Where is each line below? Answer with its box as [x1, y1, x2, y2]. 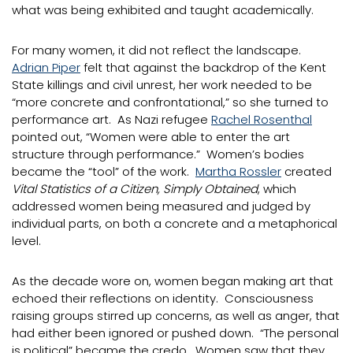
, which [258, 180, 296, 197]
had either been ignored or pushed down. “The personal [12, 325, 339, 341]
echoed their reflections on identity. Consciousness [12, 290, 314, 307]
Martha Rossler [195, 163, 281, 180]
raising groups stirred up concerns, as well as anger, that [12, 307, 340, 324]
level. [12, 232, 41, 249]
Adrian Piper [12, 59, 80, 76]
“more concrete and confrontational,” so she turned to [12, 94, 329, 110]
